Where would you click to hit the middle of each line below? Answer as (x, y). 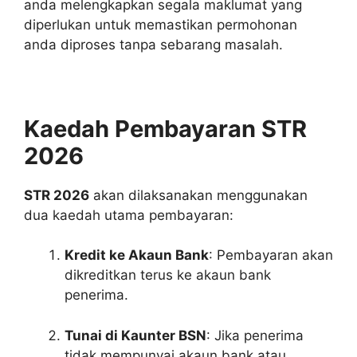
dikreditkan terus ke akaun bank (168, 275)
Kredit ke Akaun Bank (137, 255)
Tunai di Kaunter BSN (135, 335)
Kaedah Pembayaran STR (165, 128)
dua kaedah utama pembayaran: (129, 215)
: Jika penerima (255, 335)
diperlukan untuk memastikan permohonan (161, 24)
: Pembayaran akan (271, 255)
